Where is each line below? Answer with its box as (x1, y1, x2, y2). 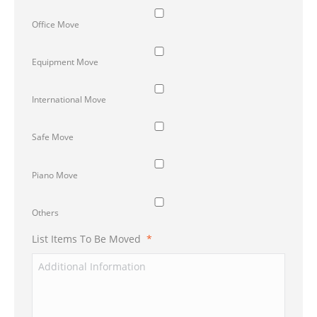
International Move (32, 93, 106, 105)
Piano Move (32, 168, 78, 181)
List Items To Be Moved (32, 231, 141, 246)
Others (32, 206, 59, 219)
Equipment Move (32, 55, 98, 68)
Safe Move (32, 131, 74, 144)
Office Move (32, 18, 79, 30)
